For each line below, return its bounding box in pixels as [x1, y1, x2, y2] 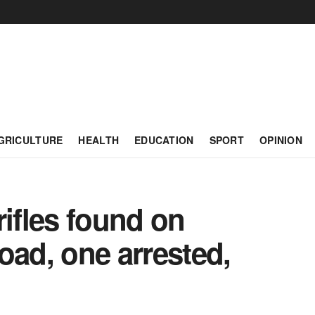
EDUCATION [134, 133, 194, 147]
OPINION [259, 133, 302, 147]
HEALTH [78, 133, 120, 147]
